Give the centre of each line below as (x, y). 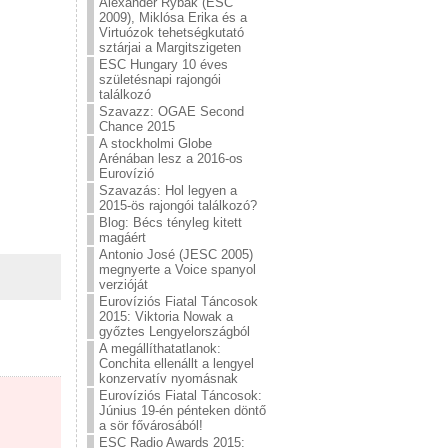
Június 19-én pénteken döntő (182, 410)
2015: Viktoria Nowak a (166, 316)
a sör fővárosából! (151, 425)
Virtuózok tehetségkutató (171, 32)
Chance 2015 (137, 126)
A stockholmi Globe (155, 143)
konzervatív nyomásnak (168, 378)
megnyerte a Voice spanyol (177, 269)
